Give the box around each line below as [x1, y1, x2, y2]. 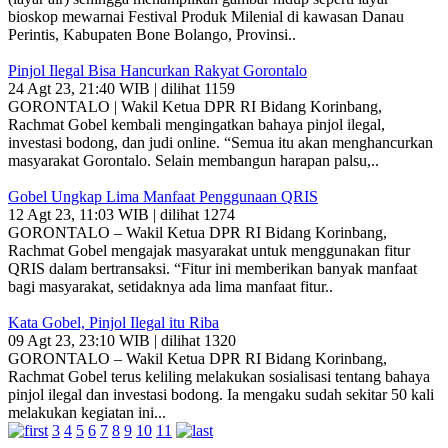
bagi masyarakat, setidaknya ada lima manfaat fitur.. [8, 278, 333, 295]
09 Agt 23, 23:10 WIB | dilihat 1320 [8, 332, 236, 349]
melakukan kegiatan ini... [8, 404, 166, 421]
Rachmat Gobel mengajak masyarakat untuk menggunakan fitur [8, 242, 410, 259]
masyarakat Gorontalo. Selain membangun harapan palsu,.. [8, 152, 379, 169]
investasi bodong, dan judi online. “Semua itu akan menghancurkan [8, 134, 433, 151]
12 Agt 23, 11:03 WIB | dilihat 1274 [8, 206, 235, 223]
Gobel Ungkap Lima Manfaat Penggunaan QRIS [8, 188, 318, 205]
